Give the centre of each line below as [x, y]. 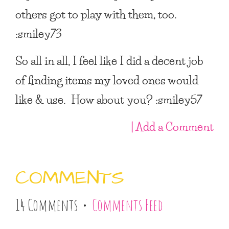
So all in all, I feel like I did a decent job [109, 60]
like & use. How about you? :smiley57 [109, 99]
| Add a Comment [172, 126]
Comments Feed [128, 205]
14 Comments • [54, 205]
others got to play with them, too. [96, 14]
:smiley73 [39, 33]
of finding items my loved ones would [107, 79]
